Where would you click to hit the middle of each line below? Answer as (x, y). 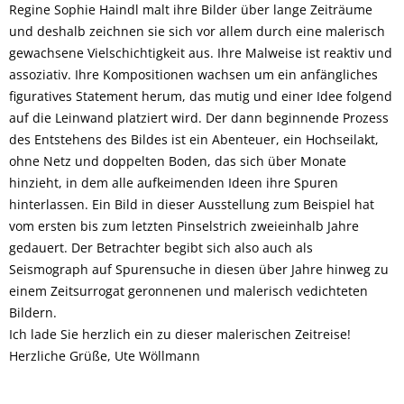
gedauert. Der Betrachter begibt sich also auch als (161, 248)
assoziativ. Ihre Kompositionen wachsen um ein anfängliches (193, 74)
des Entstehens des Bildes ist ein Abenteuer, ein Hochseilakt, (194, 139)
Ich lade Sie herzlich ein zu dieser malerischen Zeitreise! (180, 334)
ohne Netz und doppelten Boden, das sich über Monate (178, 161)
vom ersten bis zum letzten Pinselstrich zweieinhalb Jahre (184, 226)
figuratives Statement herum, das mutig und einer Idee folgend (201, 96)
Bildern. (33, 312)
